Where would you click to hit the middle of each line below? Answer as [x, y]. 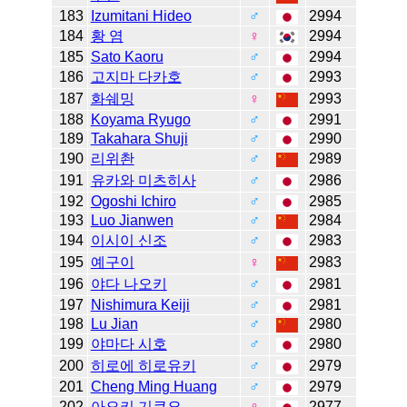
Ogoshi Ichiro [133, 202]
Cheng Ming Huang [154, 387]
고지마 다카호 [136, 77]
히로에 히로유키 [143, 366]
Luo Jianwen [132, 221]
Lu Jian [114, 324]
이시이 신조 [129, 241]
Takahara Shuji [139, 139]
